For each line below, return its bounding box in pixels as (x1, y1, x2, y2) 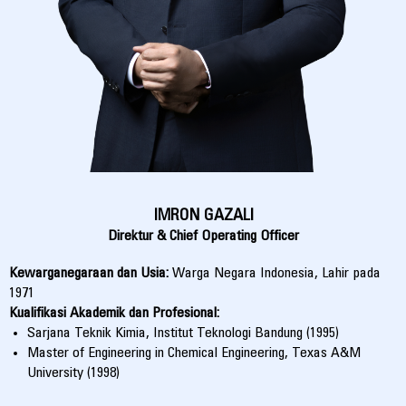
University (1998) (27, 366, 120, 382)
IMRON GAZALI (152, 208, 254, 226)
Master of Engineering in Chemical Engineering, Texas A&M (27, 346, 361, 362)
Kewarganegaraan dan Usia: (9, 266, 172, 282)
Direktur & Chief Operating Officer (107, 229, 299, 245)
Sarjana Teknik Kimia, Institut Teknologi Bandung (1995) (27, 326, 339, 342)
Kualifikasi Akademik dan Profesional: (9, 306, 219, 322)
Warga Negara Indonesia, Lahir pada (172, 266, 381, 282)
